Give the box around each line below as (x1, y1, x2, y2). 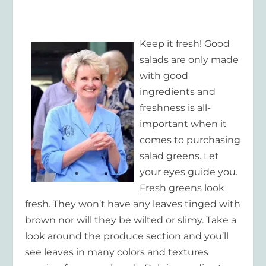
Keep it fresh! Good (140, 37, 230, 49)
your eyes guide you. (140, 166, 238, 178)
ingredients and (140, 85, 216, 97)
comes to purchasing (140, 134, 241, 145)
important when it (140, 118, 227, 129)
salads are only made (140, 53, 239, 65)
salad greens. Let (140, 150, 220, 161)
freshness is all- (140, 102, 211, 113)
